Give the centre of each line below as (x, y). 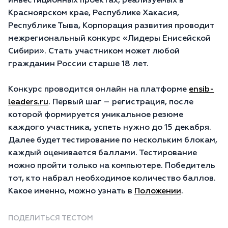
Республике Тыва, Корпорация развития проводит (111, 26)
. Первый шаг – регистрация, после (121, 102)
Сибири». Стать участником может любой (94, 51)
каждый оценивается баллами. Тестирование (103, 153)
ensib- (202, 90)
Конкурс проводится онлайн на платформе (98, 90)
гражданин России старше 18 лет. (79, 64)
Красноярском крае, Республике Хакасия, (94, 13)
